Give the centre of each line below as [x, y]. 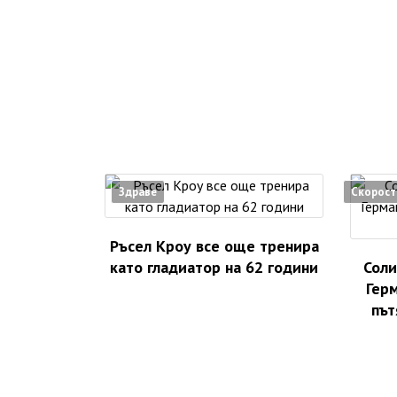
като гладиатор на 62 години [214, 268]
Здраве [138, 192]
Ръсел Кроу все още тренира [214, 246]
